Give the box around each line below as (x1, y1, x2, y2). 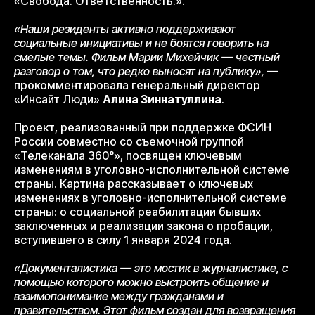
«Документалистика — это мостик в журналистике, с (14, 261, 288, 276)
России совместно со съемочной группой (14, 134, 244, 149)
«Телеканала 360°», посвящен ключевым (14, 148, 242, 163)
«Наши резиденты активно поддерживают (14, 22, 236, 37)
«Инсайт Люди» (14, 92, 103, 107)
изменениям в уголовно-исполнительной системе (14, 162, 290, 177)
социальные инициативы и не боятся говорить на (14, 36, 269, 51)
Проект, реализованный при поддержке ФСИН (14, 120, 271, 135)
